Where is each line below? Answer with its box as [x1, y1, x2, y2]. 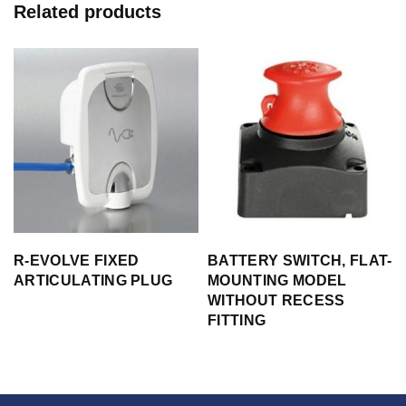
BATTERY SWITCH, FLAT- [208, 252, 392, 268]
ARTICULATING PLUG [14, 272, 173, 288]
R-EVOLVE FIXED [14, 252, 140, 268]
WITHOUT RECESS [208, 292, 345, 308]
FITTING [208, 312, 266, 328]
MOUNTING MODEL [208, 272, 347, 288]
